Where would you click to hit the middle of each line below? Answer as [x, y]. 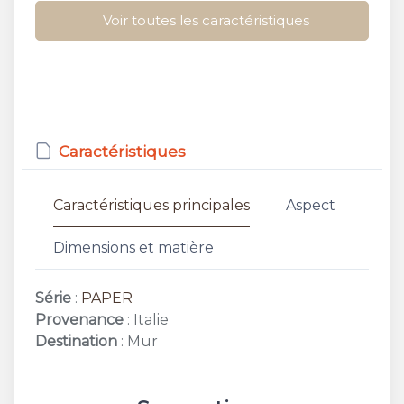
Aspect [311, 205]
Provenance [79, 319]
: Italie [146, 319]
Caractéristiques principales [151, 205]
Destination [76, 341]
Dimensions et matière [133, 247]
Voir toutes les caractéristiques [206, 20]
